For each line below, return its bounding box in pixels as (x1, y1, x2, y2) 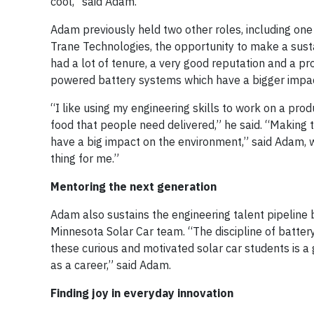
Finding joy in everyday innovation (50, 285, 233, 300)
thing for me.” (50, 151, 119, 165)
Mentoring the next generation (50, 179, 217, 193)
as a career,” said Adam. (50, 257, 171, 272)
